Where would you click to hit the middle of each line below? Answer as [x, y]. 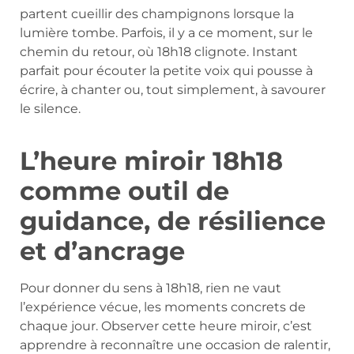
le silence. [50, 108]
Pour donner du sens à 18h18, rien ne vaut [151, 288]
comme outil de [124, 190]
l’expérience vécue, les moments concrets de [163, 307]
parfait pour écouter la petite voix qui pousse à [166, 70]
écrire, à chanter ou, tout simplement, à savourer [173, 89]
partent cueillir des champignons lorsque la [157, 13]
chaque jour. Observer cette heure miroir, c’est [166, 326]
